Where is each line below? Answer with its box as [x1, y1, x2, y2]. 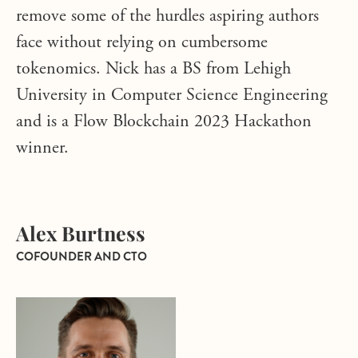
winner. [16, 140, 69, 157]
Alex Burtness [16, 220, 145, 246]
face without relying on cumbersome [16, 34, 268, 52]
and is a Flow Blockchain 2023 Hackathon [16, 113, 312, 131]
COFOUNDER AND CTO [16, 248, 147, 265]
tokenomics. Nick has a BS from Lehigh [16, 61, 291, 78]
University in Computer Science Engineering [16, 87, 328, 105]
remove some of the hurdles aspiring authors [16, 8, 319, 26]
